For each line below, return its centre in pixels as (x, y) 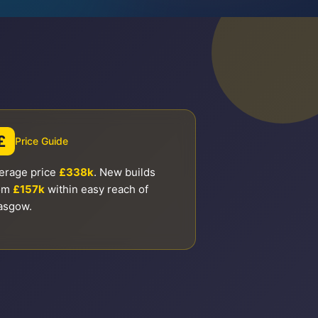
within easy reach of (97, 189)
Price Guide (42, 141)
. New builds (125, 172)
